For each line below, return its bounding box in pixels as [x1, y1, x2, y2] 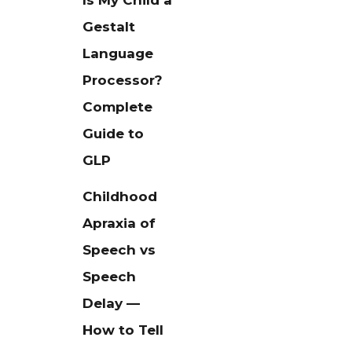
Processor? [82, 72, 163, 89]
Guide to [82, 126, 145, 142]
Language [82, 46, 154, 62]
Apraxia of [82, 215, 156, 232]
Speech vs [82, 242, 156, 258]
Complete [82, 99, 153, 115]
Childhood [82, 189, 158, 205]
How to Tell [82, 322, 164, 339]
